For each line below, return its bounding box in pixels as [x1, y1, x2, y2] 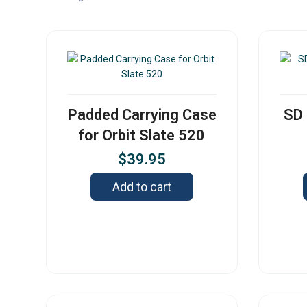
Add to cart [112, 180, 172, 195]
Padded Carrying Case [67, 106, 217, 124]
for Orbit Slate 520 [79, 127, 206, 145]
